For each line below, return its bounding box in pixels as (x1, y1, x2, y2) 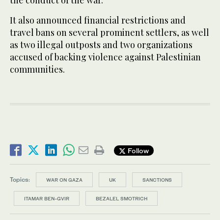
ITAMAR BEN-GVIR (24, 195, 69, 202)
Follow (126, 146, 149, 155)
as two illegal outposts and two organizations (10, 39, 192, 51)
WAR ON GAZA (46, 177, 82, 183)
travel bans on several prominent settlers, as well (10, 27, 209, 39)
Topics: (10, 176, 30, 184)
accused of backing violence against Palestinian (10, 51, 201, 63)
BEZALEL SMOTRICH (96, 195, 147, 202)
